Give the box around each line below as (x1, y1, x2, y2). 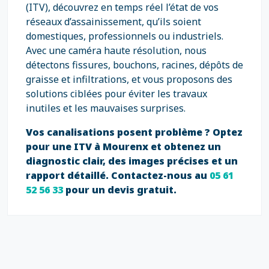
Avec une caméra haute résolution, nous (26, 44, 207, 57)
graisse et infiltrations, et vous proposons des (26, 73, 232, 86)
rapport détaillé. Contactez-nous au (26, 169, 210, 182)
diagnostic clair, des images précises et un (26, 154, 238, 168)
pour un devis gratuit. (65, 183, 177, 196)
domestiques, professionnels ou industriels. (26, 29, 223, 43)
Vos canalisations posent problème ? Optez (26, 125, 243, 139)
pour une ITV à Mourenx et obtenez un (26, 140, 221, 153)
